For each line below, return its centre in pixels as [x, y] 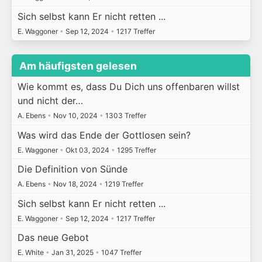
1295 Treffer [135, 150]
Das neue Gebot [53, 238]
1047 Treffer [120, 253]
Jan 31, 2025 [72, 253]
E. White [31, 253]
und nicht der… [50, 101]
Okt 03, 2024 [87, 150]
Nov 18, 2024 [75, 184]
